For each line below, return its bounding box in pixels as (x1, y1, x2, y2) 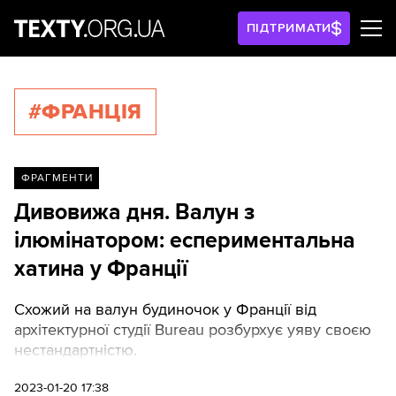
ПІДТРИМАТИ (246, 20, 332, 35)
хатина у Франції (14, 255, 187, 282)
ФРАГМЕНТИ (20, 171, 93, 185)
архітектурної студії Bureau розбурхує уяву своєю (14, 319, 371, 339)
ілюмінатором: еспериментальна (14, 227, 355, 254)
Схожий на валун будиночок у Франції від (14, 299, 316, 319)
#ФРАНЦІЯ (28, 99, 142, 125)
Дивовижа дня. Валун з (14, 199, 255, 225)
